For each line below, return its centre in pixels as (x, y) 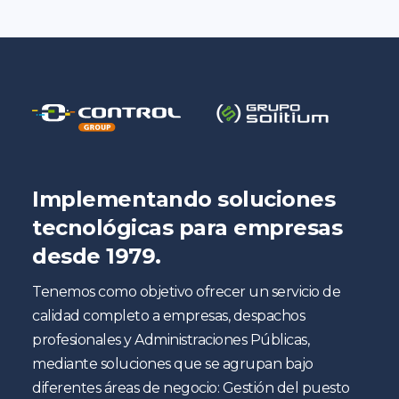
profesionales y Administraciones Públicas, (171, 339)
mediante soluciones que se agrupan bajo (173, 363)
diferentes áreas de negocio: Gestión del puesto (191, 387)
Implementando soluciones (183, 199)
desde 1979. (97, 256)
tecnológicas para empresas (187, 227)
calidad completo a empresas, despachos (168, 315)
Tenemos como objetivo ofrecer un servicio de (186, 291)
